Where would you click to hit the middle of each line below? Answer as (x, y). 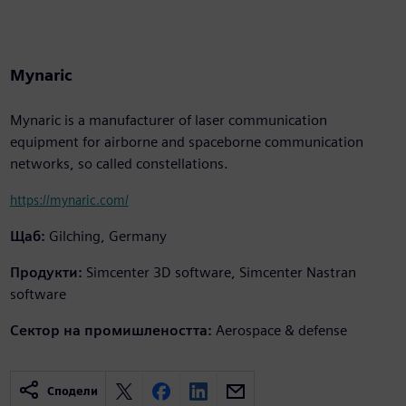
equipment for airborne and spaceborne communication (186, 142)
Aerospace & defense (281, 331)
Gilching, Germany (107, 237)
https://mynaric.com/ (69, 200)
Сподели (72, 391)
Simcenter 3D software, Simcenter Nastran (221, 273)
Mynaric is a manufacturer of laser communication (168, 121)
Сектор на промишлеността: (111, 331)
